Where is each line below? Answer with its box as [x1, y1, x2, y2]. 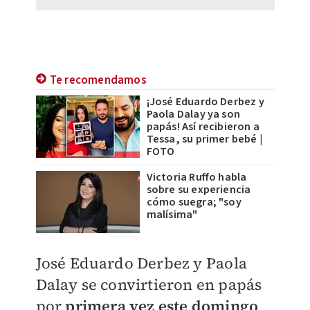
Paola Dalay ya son [146, 106, 241, 122]
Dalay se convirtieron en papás [35, 273, 262, 295]
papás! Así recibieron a [146, 118, 260, 134]
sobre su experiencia [146, 181, 251, 197]
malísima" [146, 206, 198, 222]
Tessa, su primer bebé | [146, 131, 263, 147]
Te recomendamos [49, 71, 147, 89]
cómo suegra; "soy [146, 194, 241, 210]
